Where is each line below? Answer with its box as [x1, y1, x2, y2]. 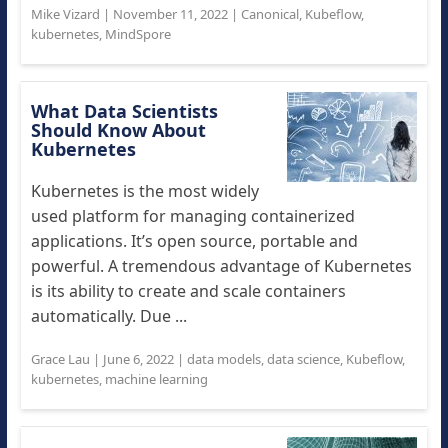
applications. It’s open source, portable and [30, 230, 358, 252]
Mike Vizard [30, 5, 100, 23]
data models [186, 350, 261, 368]
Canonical [240, 5, 299, 23]
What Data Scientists [30, 99, 218, 123]
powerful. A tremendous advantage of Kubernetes [30, 255, 412, 277]
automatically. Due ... [30, 305, 187, 327]
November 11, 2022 [112, 5, 228, 23]
